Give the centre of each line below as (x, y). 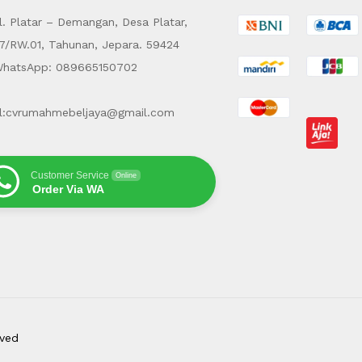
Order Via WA (68, 189)
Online (126, 175)
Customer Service (69, 175)
